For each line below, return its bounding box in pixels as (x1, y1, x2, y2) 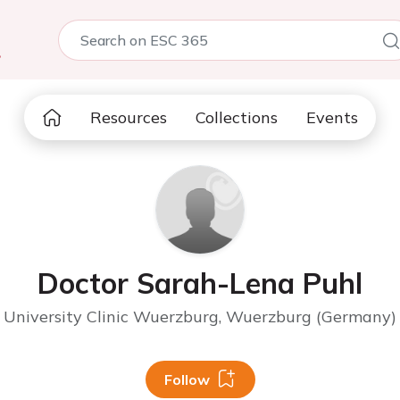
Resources (90, 107, 167, 128)
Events (306, 107, 358, 128)
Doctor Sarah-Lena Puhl (37, 265, 362, 301)
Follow (163, 371, 210, 388)
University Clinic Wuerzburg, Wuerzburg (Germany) (4, 306, 396, 327)
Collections (196, 107, 278, 128)
